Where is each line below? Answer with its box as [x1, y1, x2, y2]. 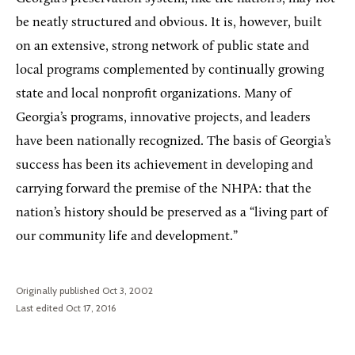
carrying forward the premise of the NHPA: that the [16, 182, 311, 197]
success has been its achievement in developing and [16, 158, 313, 173]
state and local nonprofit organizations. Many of [16, 87, 292, 101]
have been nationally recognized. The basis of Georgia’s [16, 135, 331, 149]
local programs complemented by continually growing [16, 63, 324, 78]
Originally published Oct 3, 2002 [16, 284, 153, 297]
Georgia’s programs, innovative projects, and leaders [16, 111, 311, 125]
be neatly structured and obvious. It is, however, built [16, 16, 322, 30]
